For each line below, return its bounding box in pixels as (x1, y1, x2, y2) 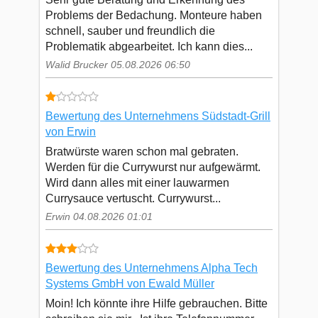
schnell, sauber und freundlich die (45, 24, 215, 37)
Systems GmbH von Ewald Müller (45, 278, 214, 290)
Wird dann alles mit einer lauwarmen (45, 176, 229, 189)
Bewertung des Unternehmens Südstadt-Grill (45, 110, 270, 123)
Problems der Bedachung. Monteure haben (45, 9, 262, 21)
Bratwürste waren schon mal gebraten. (45, 145, 238, 158)
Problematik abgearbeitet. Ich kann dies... (45, 40, 253, 53)
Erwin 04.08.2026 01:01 (45, 210, 153, 222)
